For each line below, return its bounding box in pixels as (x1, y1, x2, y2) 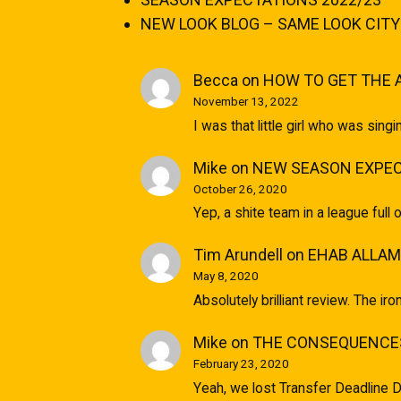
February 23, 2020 (192, 356, 289, 371)
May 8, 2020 (192, 269, 259, 284)
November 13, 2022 (192, 94, 299, 108)
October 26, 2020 (192, 181, 287, 196)
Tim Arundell (192, 245, 283, 265)
